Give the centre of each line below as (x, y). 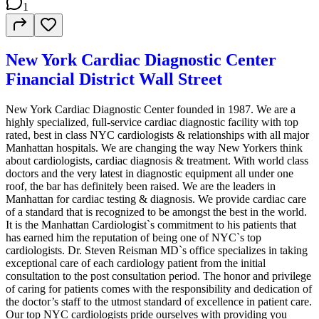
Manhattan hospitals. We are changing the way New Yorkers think (154, 148)
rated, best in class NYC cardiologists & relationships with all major (157, 135)
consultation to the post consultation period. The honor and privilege (158, 276)
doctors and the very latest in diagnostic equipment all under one (150, 174)
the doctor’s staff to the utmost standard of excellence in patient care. (159, 302)
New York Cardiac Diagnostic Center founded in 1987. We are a (151, 110)
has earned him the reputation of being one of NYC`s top (134, 238)
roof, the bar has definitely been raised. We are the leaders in (141, 187)
